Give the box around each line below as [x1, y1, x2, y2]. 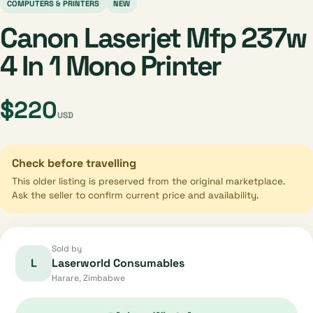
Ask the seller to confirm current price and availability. [12, 189, 259, 201]
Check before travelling [12, 156, 136, 170]
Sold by [52, 243, 82, 254]
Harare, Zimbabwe [52, 272, 125, 284]
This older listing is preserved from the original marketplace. [12, 175, 285, 187]
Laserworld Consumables [52, 256, 184, 270]
